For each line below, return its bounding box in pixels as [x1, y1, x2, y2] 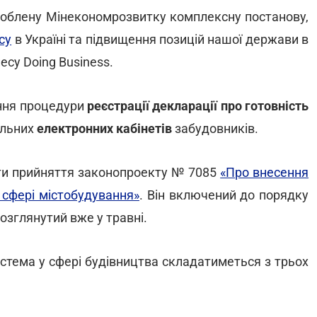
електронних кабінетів [37, 121, 172, 136]
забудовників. [172, 121, 258, 136]
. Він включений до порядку [139, 188, 309, 202]
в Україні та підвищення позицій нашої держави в [11, 32, 309, 47]
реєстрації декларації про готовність [87, 98, 309, 113]
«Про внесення [220, 165, 309, 180]
